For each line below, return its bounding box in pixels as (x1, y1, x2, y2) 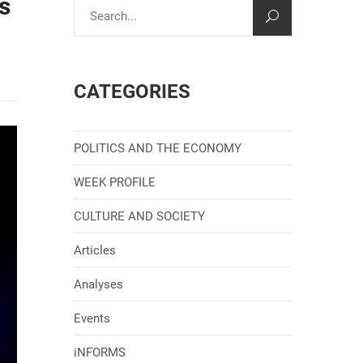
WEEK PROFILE (74, 175, 156, 190)
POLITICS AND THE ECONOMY (74, 141, 241, 156)
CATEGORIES (74, 80, 190, 103)
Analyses (74, 277, 123, 292)
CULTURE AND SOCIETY (74, 209, 205, 224)
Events (74, 311, 110, 326)
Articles (74, 243, 116, 258)
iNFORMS (74, 345, 126, 360)
